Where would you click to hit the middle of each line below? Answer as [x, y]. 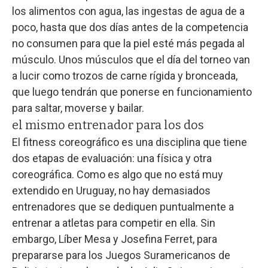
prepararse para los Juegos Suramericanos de [121, 255]
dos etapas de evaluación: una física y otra [112, 159]
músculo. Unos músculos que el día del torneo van [131, 60]
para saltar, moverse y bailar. [78, 108]
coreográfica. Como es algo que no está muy [118, 175]
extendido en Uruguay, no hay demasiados [111, 191]
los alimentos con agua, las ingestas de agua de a [128, 11]
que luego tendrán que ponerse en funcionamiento [132, 92]
